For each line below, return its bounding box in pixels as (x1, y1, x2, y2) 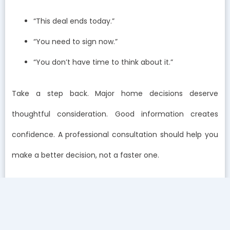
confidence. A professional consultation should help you (12, 129, 218, 140)
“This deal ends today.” (33, 16, 114, 27)
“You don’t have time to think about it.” (33, 57, 173, 68)
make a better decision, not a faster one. (12, 150, 159, 161)
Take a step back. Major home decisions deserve (12, 88, 218, 99)
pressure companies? (12, 214, 89, 225)
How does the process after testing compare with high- (12, 194, 218, 204)
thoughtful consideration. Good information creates (12, 109, 218, 120)
